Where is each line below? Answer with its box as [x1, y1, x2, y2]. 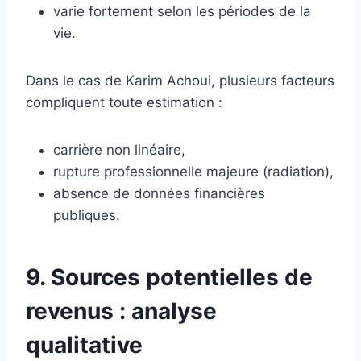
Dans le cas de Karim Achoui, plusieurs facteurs [26, 72, 334, 89]
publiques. [53, 206, 120, 223]
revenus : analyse [26, 297, 217, 325]
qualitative [26, 330, 143, 359]
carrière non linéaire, [53, 141, 185, 158]
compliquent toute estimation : [26, 93, 222, 110]
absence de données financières [53, 185, 265, 201]
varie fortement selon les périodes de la [53, 2, 311, 19]
